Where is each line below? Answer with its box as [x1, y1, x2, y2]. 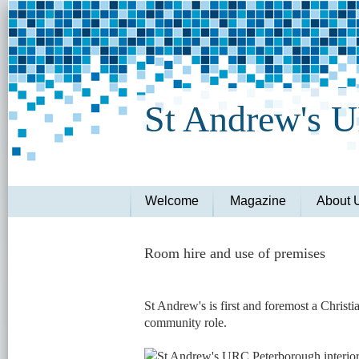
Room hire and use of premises [143, 245, 325, 262]
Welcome [145, 194, 200, 208]
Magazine [229, 194, 286, 208]
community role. [143, 315, 227, 329]
